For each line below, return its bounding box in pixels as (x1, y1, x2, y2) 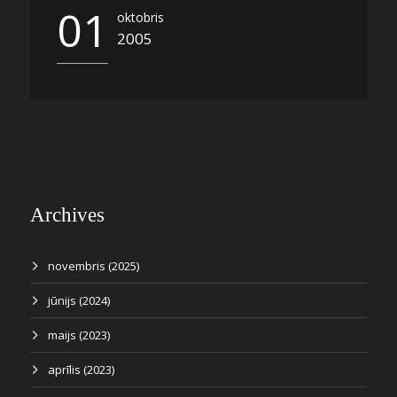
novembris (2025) (48, 258, 139, 274)
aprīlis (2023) (48, 362, 114, 378)
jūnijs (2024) (48, 292, 110, 308)
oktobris (117, 9, 164, 26)
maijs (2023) (48, 327, 110, 343)
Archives (30, 204, 105, 226)
